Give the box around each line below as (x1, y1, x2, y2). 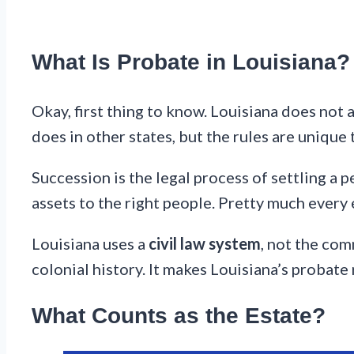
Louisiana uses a (32, 233, 149, 253)
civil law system (149, 233, 261, 253)
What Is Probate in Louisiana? (32, 50, 350, 75)
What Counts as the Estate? (32, 303, 326, 328)
